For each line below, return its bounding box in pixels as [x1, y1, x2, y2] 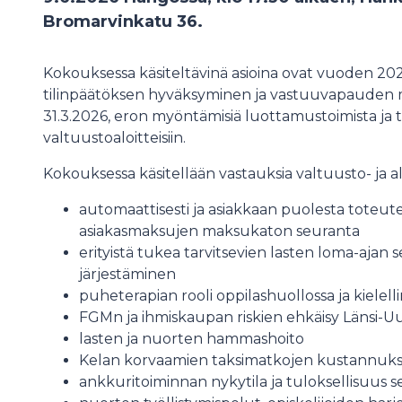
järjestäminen [79, 266, 176, 283]
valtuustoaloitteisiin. [43, 129, 186, 146]
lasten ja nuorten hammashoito [79, 330, 304, 347]
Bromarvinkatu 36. [43, 12, 203, 31]
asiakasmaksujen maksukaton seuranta [79, 223, 360, 240]
